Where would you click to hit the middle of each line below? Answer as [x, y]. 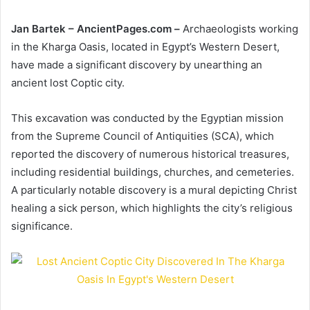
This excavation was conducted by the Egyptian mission [147, 118]
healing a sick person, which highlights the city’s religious [152, 208]
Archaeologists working [239, 28]
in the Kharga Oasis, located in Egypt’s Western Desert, [145, 46]
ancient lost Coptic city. [68, 82]
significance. [42, 226]
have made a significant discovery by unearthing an [137, 64]
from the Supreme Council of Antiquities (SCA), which [143, 136]
